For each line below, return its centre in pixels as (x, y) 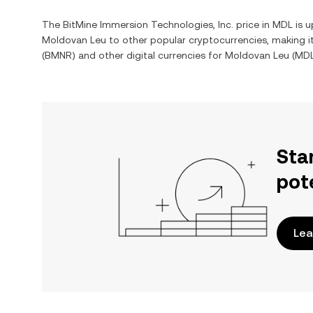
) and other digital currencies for (148, 55)
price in (253, 24)
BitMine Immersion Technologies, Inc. (148, 24)
